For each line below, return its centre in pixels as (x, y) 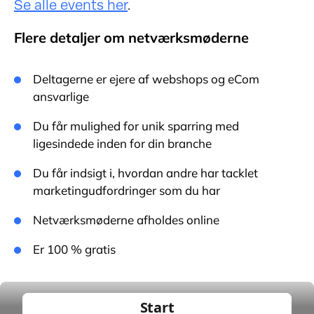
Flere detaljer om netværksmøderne (131, 37)
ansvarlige (61, 96)
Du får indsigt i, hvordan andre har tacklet (145, 173)
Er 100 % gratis (74, 249)
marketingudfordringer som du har (127, 190)
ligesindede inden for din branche (122, 143)
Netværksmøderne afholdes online (126, 220)
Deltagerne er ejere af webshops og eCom (146, 79)
